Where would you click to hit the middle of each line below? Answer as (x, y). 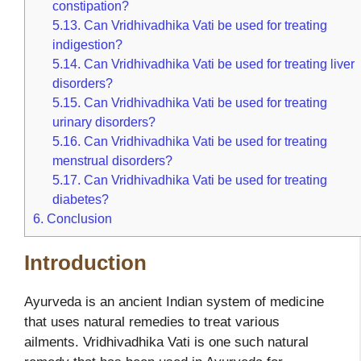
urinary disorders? (104, 122)
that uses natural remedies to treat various (152, 322)
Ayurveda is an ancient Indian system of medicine (174, 301)
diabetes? (81, 199)
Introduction (85, 262)
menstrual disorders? (113, 161)
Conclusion (78, 219)
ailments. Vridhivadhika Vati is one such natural (166, 342)
